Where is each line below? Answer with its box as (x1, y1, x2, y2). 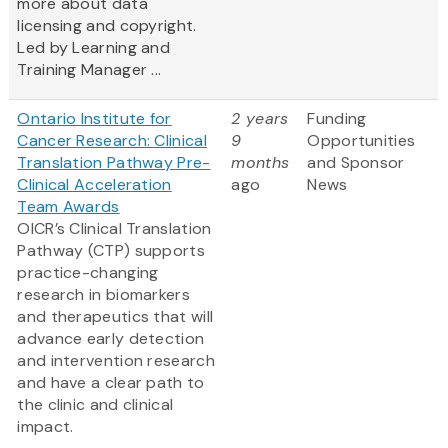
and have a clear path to (17, 372, 205, 394)
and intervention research (17, 350, 215, 372)
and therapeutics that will (17, 306, 214, 328)
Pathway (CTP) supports (17, 240, 205, 262)
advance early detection (17, 328, 205, 350)
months (231, 152, 290, 174)
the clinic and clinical (17, 394, 174, 416)
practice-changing (17, 262, 159, 284)
